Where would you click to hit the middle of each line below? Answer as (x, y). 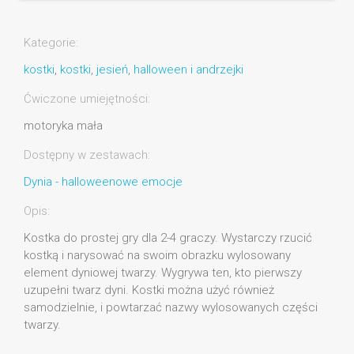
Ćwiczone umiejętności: (87, 99)
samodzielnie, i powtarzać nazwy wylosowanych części (171, 308)
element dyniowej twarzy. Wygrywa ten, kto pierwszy (163, 273)
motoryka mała (63, 126)
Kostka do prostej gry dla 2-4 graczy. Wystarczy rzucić (168, 238)
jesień (112, 70)
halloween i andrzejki (188, 70)
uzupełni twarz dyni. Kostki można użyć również (149, 290)
